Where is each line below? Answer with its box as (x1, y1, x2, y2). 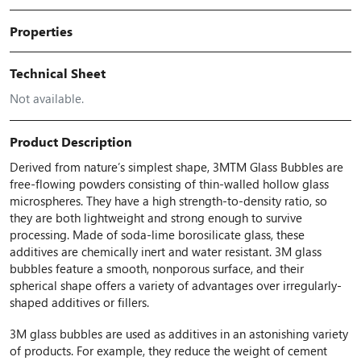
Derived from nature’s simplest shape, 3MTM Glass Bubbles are (10, 158, 343, 175)
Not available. (10, 89, 84, 106)
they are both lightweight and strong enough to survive (10, 209, 302, 226)
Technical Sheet (10, 64, 106, 81)
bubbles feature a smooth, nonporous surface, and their (10, 259, 304, 276)
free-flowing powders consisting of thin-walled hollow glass (10, 175, 329, 192)
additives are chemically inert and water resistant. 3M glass (10, 243, 322, 259)
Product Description (10, 132, 132, 150)
